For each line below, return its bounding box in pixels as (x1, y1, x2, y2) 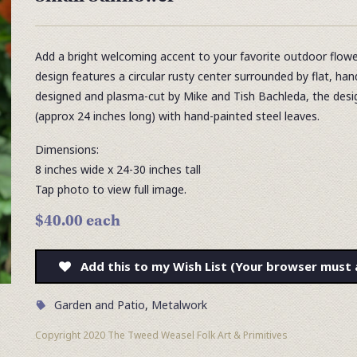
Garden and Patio (53, 297, 145, 312)
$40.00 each (34, 211, 120, 229)
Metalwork (151, 297, 207, 312)
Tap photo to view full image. (34, 182, 186, 197)
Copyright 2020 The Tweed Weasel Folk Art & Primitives (34, 328, 288, 342)
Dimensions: (34, 142, 99, 157)
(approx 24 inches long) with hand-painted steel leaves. (34, 108, 320, 124)
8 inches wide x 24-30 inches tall (34, 162, 201, 177)
